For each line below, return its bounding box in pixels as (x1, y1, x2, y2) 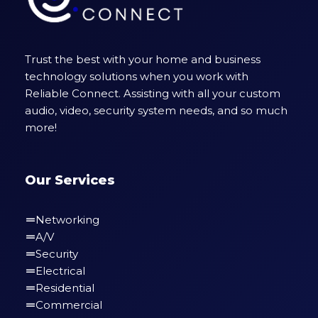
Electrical (35, 264, 85, 278)
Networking (35, 213, 99, 226)
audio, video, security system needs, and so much (25, 104, 287, 117)
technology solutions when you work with (25, 70, 248, 83)
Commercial (35, 298, 102, 312)
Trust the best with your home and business (25, 53, 261, 66)
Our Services (25, 172, 115, 188)
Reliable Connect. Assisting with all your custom (25, 87, 280, 100)
